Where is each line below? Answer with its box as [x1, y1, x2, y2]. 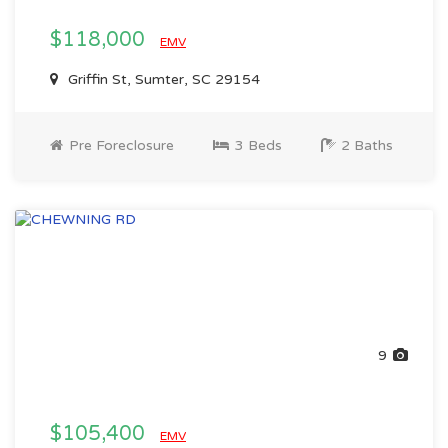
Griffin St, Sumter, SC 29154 [64, 71, 260, 88]
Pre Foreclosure [65, 137, 174, 154]
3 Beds [231, 137, 282, 154]
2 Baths [337, 137, 393, 154]
